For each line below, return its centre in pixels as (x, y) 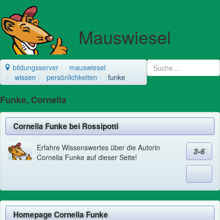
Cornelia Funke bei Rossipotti (66, 126)
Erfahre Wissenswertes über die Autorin (98, 148)
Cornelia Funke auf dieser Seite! (87, 157)
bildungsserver (35, 68)
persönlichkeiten (72, 77)
